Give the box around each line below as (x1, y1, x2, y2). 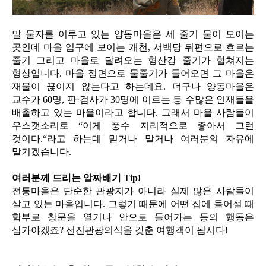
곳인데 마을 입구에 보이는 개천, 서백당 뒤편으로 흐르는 (12, 42, 254, 53)
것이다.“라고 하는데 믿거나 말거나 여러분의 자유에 (12, 134, 254, 144)
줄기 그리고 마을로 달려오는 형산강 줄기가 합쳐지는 (12, 55, 254, 66)
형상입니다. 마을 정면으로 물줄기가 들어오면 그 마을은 (12, 68, 254, 79)
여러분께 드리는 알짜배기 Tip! (12, 173, 141, 183)
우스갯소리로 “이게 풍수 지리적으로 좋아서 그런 (12, 121, 254, 131)
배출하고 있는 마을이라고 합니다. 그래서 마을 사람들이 (12, 107, 254, 118)
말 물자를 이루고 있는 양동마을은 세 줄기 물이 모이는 (12, 29, 254, 40)
